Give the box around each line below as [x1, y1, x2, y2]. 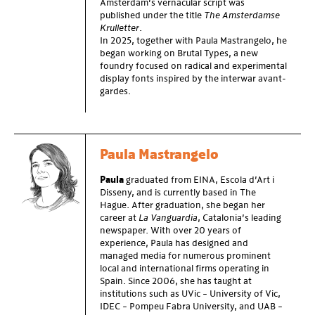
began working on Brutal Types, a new [100, 49, 258, 59]
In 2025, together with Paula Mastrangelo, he [100, 36, 287, 46]
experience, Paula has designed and [100, 238, 248, 249]
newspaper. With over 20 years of [100, 226, 241, 236]
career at [100, 213, 139, 224]
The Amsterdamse [204, 11, 280, 21]
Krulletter [100, 23, 139, 34]
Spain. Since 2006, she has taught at [100, 276, 252, 287]
